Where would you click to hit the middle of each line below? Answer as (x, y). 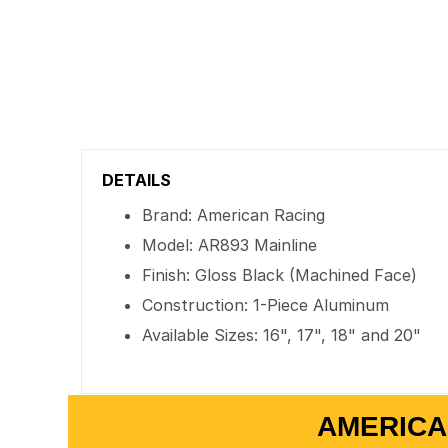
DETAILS (137, 180)
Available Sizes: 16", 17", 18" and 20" (282, 335)
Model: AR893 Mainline (230, 245)
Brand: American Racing (234, 215)
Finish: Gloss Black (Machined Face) (280, 275)
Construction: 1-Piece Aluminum (266, 305)
